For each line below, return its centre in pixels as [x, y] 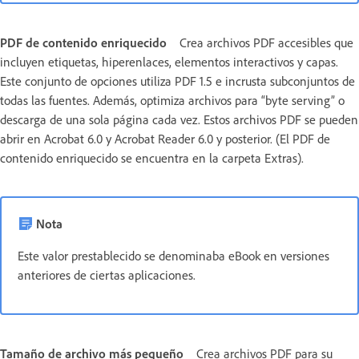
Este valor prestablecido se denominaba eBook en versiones [173, 255]
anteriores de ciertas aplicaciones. [107, 274]
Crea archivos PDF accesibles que [266, 42]
